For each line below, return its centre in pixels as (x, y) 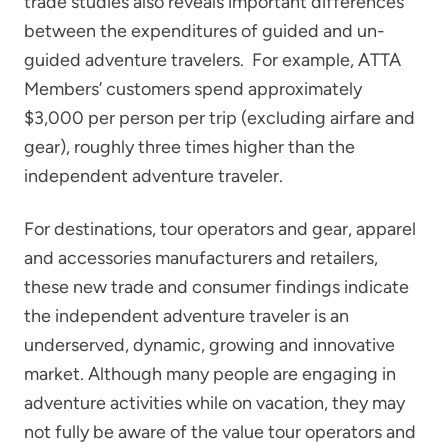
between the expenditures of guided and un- (204, 30)
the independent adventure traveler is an (186, 315)
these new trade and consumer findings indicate (216, 286)
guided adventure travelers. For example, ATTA (212, 59)
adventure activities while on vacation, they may (214, 402)
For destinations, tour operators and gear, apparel (220, 228)
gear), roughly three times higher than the (189, 146)
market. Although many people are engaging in (210, 373)
